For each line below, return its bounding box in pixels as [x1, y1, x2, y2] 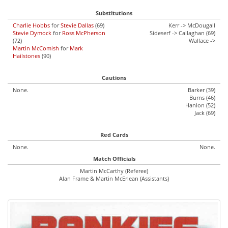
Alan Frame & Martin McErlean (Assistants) [59, 175, 169, 182]
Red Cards [100, 131, 128, 138]
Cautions [102, 74, 126, 81]
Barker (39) [188, 86, 215, 94]
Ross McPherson [62, 29, 105, 37]
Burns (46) [189, 94, 215, 101]
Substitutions [96, 9, 132, 17]
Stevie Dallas [61, 21, 94, 29]
